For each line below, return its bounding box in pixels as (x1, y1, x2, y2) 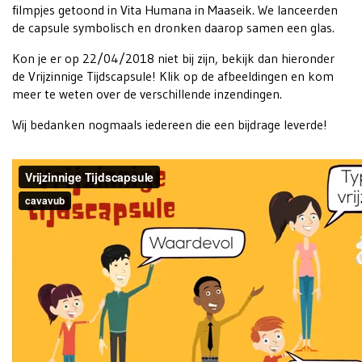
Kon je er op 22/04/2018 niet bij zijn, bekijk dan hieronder (12, 50, 335, 67)
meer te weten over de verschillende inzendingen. (12, 86, 282, 103)
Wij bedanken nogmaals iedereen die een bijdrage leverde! (12, 116, 327, 133)
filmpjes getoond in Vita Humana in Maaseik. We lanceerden (12, 2, 338, 19)
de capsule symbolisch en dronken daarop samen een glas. (12, 19, 335, 36)
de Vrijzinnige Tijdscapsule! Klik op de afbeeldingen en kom (12, 68, 334, 85)
